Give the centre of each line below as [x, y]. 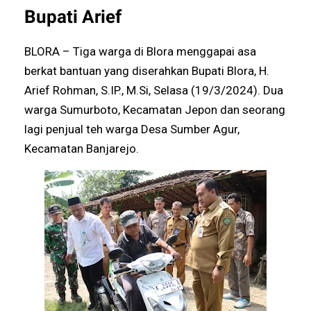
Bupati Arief [73, 16]
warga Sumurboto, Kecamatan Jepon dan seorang [155, 109]
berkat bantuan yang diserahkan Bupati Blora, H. [147, 70]
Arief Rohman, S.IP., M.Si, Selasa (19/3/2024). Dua [154, 90]
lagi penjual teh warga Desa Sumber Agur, [132, 129]
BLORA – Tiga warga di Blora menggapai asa [141, 51]
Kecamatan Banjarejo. [82, 148]
